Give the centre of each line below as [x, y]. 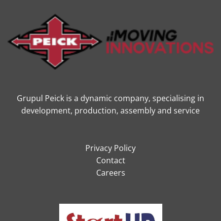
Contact [110, 160]
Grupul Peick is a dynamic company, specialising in [110, 98]
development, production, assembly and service [110, 110]
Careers [110, 172]
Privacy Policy [110, 148]
